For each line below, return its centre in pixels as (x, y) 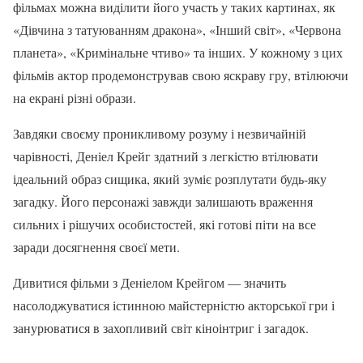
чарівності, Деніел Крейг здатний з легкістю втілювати (166, 156)
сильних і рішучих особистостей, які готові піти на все (164, 224)
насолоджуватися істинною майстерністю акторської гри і (174, 305)
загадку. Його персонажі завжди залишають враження (163, 201)
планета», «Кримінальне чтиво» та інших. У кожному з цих (178, 52)
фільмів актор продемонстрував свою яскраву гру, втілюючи (181, 75)
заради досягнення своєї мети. (96, 246)
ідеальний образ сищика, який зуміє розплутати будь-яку (170, 178)
